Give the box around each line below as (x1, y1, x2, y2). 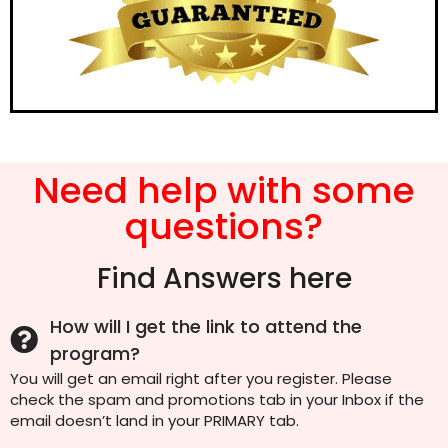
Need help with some (33, 165, 415, 217)
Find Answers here (96, 259, 352, 299)
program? (50, 341, 140, 367)
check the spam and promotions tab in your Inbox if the (10, 389, 424, 411)
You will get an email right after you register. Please (10, 368, 392, 390)
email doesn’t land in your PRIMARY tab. (10, 410, 299, 432)
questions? (125, 201, 323, 253)
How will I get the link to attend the (50, 314, 362, 340)
